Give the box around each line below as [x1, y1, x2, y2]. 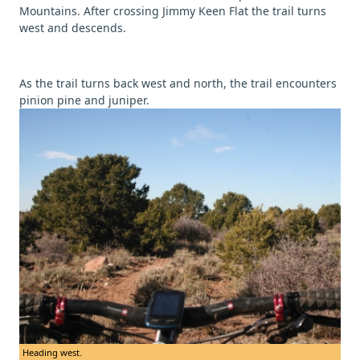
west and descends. [19, 19, 126, 35]
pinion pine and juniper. [19, 92, 149, 108]
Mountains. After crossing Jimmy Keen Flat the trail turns [19, 2, 326, 18]
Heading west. [22, 346, 82, 358]
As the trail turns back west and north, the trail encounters [19, 75, 337, 91]
